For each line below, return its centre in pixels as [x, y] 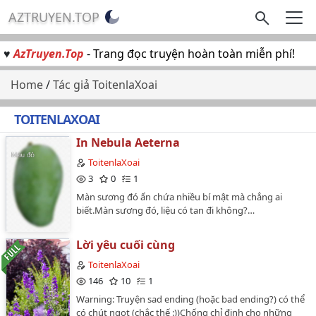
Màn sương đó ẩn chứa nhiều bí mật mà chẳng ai [179, 196]
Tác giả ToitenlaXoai [105, 85]
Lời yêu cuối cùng [126, 245]
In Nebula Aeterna [128, 142]
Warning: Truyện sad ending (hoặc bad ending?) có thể [190, 299]
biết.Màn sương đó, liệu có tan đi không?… [165, 210]
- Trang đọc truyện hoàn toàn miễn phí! [189, 54]
